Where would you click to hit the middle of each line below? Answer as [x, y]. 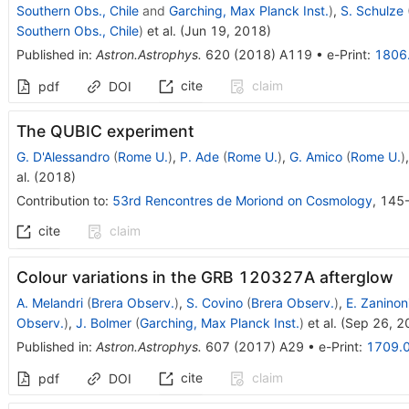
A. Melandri [49, 302]
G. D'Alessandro [63, 156]
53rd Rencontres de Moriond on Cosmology [242, 200]
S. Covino [214, 302]
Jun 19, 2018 [225, 30]
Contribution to [60, 200]
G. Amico [315, 156]
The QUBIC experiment [105, 131]
